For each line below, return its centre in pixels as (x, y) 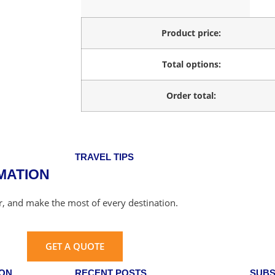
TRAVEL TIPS (104, 157)
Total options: (191, 64)
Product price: (191, 33)
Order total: (191, 95)
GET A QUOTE (75, 246)
